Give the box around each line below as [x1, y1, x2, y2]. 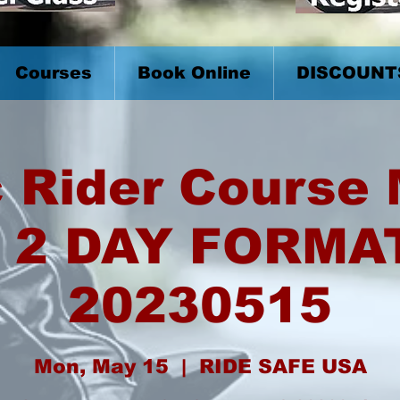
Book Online [137, 63, 251, 82]
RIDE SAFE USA [198, 355, 367, 378]
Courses [14, 63, 92, 82]
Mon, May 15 [33, 355, 169, 378]
